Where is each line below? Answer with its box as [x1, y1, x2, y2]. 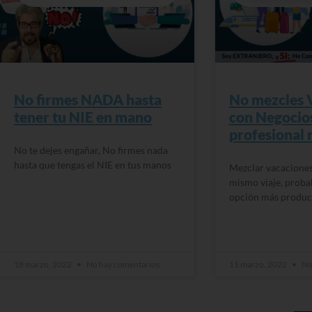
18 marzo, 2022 [14, 258, 73, 270]
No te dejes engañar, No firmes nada [14, 143, 168, 156]
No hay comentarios [85, 258, 159, 270]
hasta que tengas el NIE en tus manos [14, 158, 171, 171]
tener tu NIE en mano [14, 107, 152, 125]
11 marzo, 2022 [228, 258, 288, 270]
